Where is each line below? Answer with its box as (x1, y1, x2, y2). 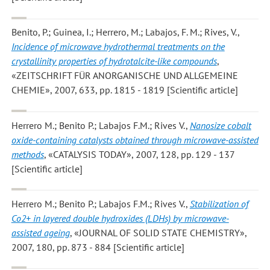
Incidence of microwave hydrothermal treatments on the (11, 40, 225, 53)
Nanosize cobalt (189, 119, 251, 131)
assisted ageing (11, 227, 70, 239)
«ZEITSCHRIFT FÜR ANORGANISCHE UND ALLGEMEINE (11, 69, 238, 82)
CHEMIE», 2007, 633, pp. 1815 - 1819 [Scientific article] (11, 84, 238, 96)
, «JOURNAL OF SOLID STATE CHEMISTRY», (69, 227, 247, 239)
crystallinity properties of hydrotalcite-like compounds (11, 55, 217, 67)
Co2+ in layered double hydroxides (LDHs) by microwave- (11, 212, 229, 225)
